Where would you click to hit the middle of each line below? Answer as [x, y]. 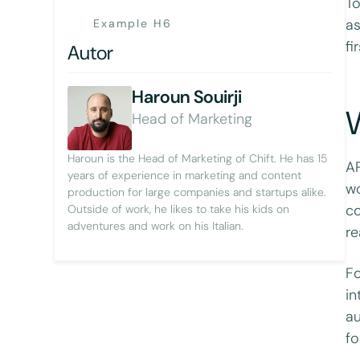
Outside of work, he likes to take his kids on [179, 209]
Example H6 [133, 23]
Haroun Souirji [187, 96]
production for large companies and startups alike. [197, 192]
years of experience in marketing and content [185, 175]
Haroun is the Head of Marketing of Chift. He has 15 [198, 158]
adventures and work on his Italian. [156, 225]
